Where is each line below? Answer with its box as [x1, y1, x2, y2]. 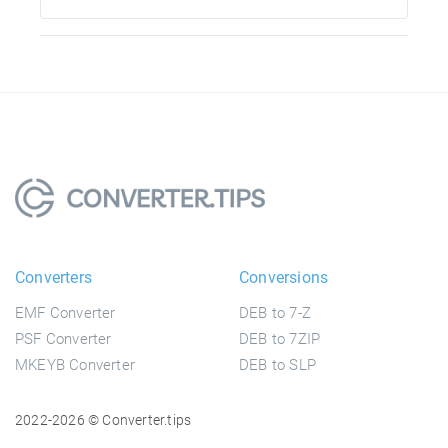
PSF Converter [15, 330, 112, 349]
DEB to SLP [239, 356, 316, 375]
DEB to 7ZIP [239, 330, 321, 349]
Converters [15, 268, 92, 288]
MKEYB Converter [15, 356, 135, 375]
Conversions [239, 268, 329, 288]
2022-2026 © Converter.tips [15, 412, 192, 429]
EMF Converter [15, 304, 116, 323]
